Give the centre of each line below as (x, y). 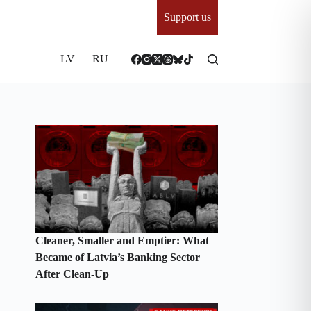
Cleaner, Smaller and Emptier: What (123, 240)
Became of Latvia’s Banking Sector (118, 257)
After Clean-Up (74, 274)
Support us (187, 17)
